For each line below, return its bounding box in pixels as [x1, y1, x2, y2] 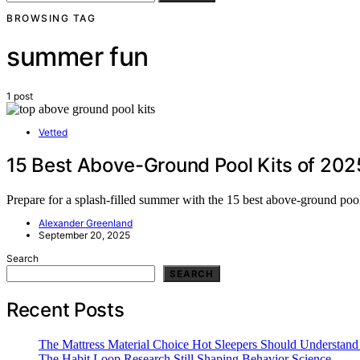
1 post [6, 89, 33, 102]
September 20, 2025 [39, 229, 130, 242]
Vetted [39, 125, 67, 138]
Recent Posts [6, 298, 125, 322]
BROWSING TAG [6, 11, 96, 24]
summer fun [6, 41, 149, 73]
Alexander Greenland [39, 217, 133, 230]
